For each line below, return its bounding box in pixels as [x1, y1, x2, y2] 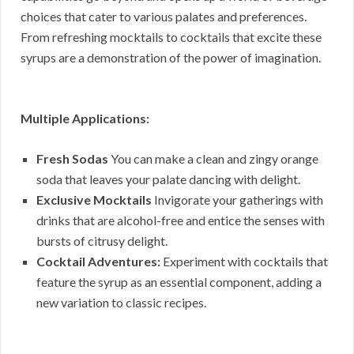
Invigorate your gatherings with [152, 191, 323, 207]
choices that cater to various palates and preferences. [21, 8, 307, 24]
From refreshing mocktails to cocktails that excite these [21, 28, 322, 44]
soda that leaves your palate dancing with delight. [36, 171, 300, 186]
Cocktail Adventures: [36, 253, 160, 269]
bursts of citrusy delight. [36, 232, 168, 248]
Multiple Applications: [21, 110, 149, 126]
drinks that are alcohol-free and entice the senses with [36, 212, 325, 228]
